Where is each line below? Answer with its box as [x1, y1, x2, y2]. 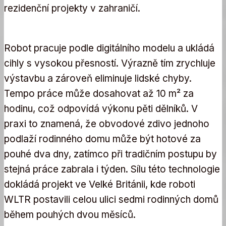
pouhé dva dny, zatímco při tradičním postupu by [4, 148, 217, 160]
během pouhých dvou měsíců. [4, 209, 136, 221]
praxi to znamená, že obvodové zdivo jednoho [4, 118, 209, 130]
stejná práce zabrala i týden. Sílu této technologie [4, 163, 220, 176]
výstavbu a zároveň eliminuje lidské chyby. [4, 73, 192, 85]
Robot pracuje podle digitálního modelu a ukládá [4, 42, 214, 54]
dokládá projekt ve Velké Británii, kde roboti [4, 179, 195, 191]
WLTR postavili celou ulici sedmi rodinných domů [4, 194, 218, 206]
